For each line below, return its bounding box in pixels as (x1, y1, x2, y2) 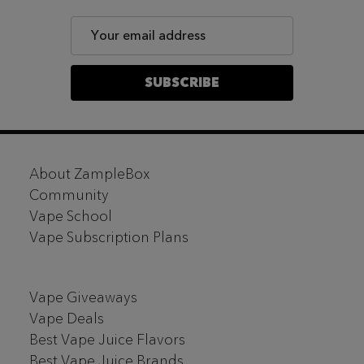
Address (71, 36, 119, 54)
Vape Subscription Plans (29, 227, 188, 247)
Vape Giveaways (29, 287, 137, 307)
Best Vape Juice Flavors (29, 329, 185, 349)
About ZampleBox (29, 163, 150, 184)
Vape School (29, 206, 112, 226)
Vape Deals (29, 308, 104, 328)
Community (29, 184, 109, 205)
